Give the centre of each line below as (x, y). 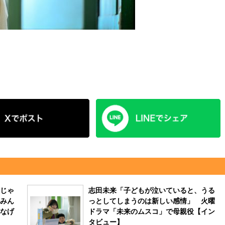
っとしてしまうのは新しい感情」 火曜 (152, 200)
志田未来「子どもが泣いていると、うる (152, 190)
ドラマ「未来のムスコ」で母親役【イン (152, 211)
